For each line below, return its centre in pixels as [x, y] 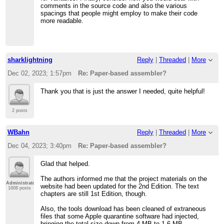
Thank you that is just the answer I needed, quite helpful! [123, 91]
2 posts [19, 110]
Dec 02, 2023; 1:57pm [39, 73]
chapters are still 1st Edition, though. [94, 193]
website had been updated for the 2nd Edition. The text [120, 186]
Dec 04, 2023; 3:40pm [39, 145]
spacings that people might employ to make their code [119, 13]
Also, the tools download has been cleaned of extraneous [123, 208]
